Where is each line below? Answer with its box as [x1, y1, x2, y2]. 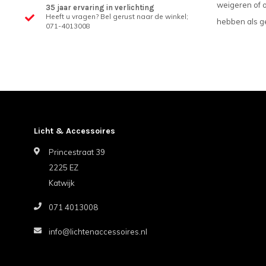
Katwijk [49, 178, 75, 188]
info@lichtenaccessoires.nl [49, 226, 147, 236]
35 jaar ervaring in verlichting [46, 3, 154, 12]
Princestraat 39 [49, 147, 105, 157]
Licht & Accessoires [34, 125, 115, 136]
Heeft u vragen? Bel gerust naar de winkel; [46, 12, 188, 21]
